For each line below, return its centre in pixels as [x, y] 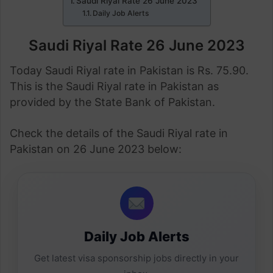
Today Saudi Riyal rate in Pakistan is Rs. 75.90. [129, 70]
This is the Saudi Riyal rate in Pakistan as [114, 86]
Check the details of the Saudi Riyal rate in [119, 133]
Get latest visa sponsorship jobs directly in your [136, 258]
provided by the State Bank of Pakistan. [112, 102]
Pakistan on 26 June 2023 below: [96, 149]
